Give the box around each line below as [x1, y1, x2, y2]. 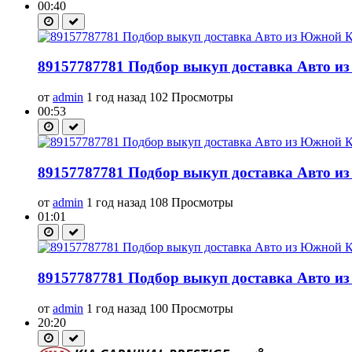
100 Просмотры [149, 301, 233, 315]
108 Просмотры [149, 196, 233, 210]
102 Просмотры [149, 90, 233, 104]
